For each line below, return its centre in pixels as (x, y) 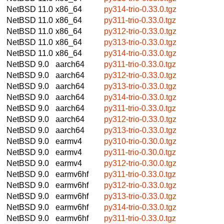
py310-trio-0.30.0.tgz (140, 141)
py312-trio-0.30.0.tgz (140, 163)
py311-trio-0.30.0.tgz (140, 152)
